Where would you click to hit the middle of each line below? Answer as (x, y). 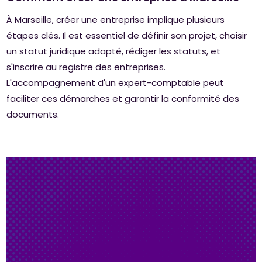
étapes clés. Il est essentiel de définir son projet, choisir (127, 35)
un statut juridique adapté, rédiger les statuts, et (114, 51)
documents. (33, 114)
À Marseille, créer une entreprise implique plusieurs (116, 20)
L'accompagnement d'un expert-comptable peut (116, 83)
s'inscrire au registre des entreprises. (86, 67)
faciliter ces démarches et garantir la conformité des (123, 99)
